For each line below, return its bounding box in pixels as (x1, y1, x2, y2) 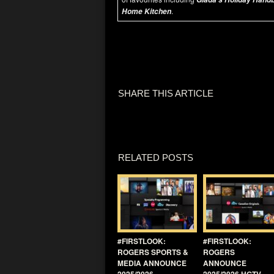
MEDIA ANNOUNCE (117, 257, 187, 268)
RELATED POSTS (118, 152, 193, 163)
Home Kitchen (122, 6, 171, 17)
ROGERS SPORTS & (117, 246, 188, 257)
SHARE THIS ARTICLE (118, 88, 213, 98)
